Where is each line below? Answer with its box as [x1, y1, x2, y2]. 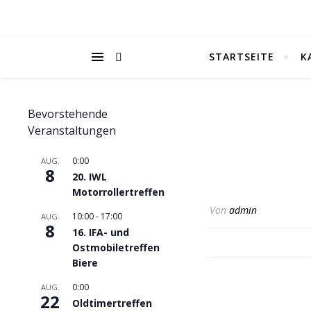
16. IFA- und [72, 226, 129, 239]
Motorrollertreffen [72, 185, 165, 199]
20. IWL [72, 170, 107, 183]
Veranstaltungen [28, 123, 116, 138]
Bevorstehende [28, 106, 108, 121]
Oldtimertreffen [72, 296, 152, 310]
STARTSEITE [208, 50, 274, 63]
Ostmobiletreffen [72, 241, 160, 254]
